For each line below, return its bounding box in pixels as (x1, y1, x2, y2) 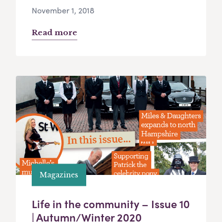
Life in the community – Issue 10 (32, 196, 190, 212)
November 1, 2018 (32, 4, 94, 16)
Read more (32, 28, 77, 38)
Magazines (40, 170, 78, 179)
